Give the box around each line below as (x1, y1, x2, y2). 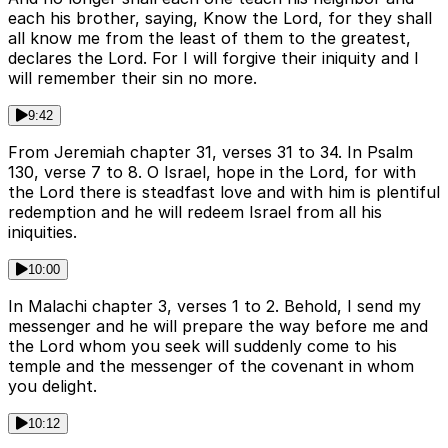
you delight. (8, 376, 97, 397)
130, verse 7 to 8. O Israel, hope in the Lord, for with (8, 162, 416, 183)
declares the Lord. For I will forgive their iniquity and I (8, 48, 419, 69)
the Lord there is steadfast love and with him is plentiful (8, 182, 440, 203)
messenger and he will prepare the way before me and (8, 316, 428, 337)
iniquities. (8, 222, 77, 243)
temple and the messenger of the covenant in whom (8, 356, 414, 377)
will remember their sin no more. (8, 68, 257, 89)
